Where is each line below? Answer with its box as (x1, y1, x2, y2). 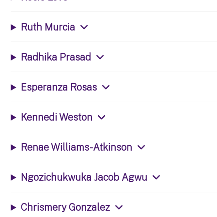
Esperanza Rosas (21, 81, 97, 93)
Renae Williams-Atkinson (21, 141, 133, 153)
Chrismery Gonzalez (21, 201, 110, 213)
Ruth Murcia (21, 21, 76, 32)
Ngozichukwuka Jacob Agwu (21, 171, 148, 183)
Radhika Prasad (21, 51, 92, 62)
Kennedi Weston (21, 111, 93, 123)
